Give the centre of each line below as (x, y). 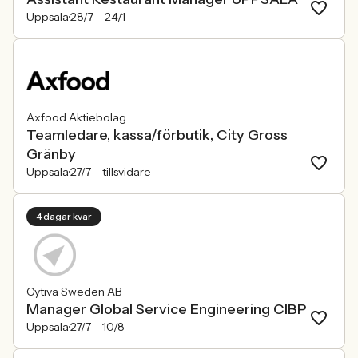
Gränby (51, 154)
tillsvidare (127, 172)
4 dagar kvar (64, 216)
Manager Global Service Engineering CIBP (167, 309)
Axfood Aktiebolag (76, 117)
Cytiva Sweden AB (74, 292)
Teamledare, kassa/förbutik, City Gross (157, 135)
